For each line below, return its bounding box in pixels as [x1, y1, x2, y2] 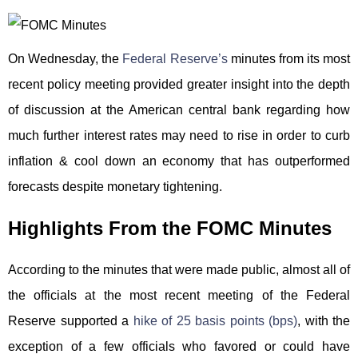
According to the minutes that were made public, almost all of [8, 262, 350, 276]
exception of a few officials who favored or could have [8, 339, 350, 353]
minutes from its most [227, 52, 350, 66]
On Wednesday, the [8, 52, 123, 66]
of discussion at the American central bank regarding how [8, 103, 350, 117]
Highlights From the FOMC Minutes [8, 217, 332, 239]
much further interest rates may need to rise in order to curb [8, 129, 350, 142]
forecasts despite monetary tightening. [8, 180, 222, 193]
